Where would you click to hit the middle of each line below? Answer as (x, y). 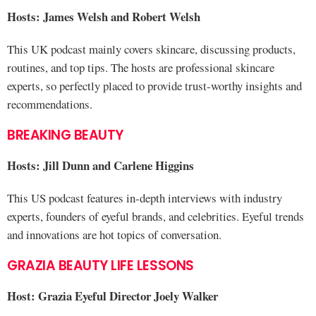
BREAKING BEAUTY (65, 135)
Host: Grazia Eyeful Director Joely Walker (113, 296)
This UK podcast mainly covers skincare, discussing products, (151, 49)
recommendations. (50, 104)
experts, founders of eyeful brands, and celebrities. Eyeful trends (156, 216)
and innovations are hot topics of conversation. (114, 235)
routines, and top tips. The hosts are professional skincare (141, 67)
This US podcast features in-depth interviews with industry (145, 198)
